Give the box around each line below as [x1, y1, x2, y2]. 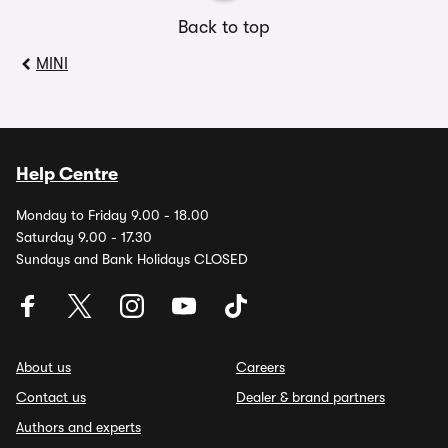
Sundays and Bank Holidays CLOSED [16, 251, 248, 267]
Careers [236, 359, 285, 375]
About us [16, 359, 71, 375]
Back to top [178, 17, 270, 37]
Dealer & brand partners [236, 389, 385, 405]
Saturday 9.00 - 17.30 [16, 229, 152, 245]
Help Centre [16, 164, 118, 184]
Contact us [16, 389, 86, 405]
